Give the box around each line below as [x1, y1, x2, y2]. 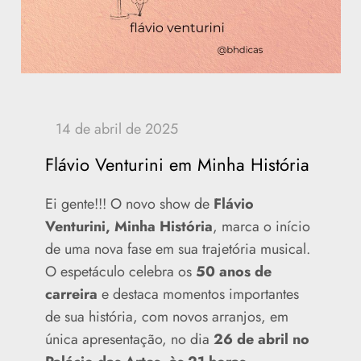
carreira [44, 284, 102, 305]
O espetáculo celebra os [44, 261, 196, 283]
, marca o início [212, 216, 310, 238]
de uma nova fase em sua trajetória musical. [44, 239, 310, 260]
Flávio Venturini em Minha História [44, 151, 309, 178]
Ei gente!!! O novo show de [44, 193, 210, 215]
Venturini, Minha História [44, 216, 213, 238]
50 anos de [195, 261, 272, 283]
